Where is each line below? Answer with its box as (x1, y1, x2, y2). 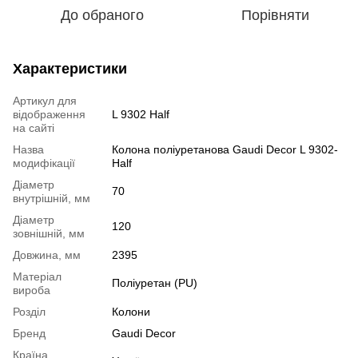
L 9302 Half (112, 107, 169, 121)
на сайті (13, 121, 54, 134)
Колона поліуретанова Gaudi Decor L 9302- (112, 142, 338, 156)
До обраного (61, 6, 144, 23)
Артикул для (13, 93, 77, 107)
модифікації (13, 156, 75, 169)
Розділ (13, 304, 46, 318)
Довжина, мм (13, 248, 81, 261)
